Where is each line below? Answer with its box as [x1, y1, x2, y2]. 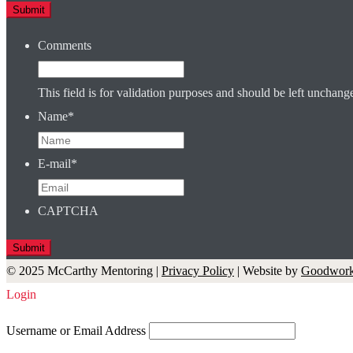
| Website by [234, 264, 301, 278]
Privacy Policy [162, 264, 234, 278]
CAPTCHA [38, 204, 98, 218]
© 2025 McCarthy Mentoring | [6, 264, 162, 278]
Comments [38, 39, 91, 53]
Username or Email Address [6, 324, 146, 338]
